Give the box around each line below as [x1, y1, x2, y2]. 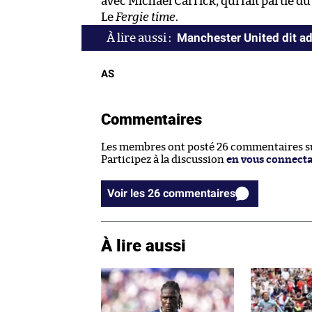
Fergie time [116, 11, 175, 24]
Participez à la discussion [101, 155, 226, 166]
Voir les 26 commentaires [163, 187, 235, 201]
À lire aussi [101, 234, 186, 256]
